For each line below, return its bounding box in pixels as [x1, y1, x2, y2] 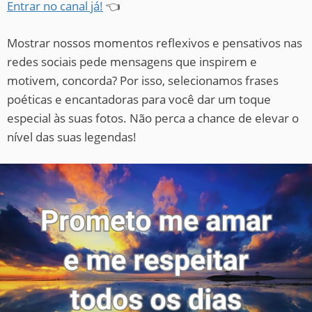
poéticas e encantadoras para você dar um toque [7, 91, 271, 107]
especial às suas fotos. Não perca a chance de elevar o [7, 109, 299, 126]
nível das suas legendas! [7, 128, 136, 145]
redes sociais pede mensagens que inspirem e [7, 53, 257, 70]
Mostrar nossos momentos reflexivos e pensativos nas [7, 34, 302, 51]
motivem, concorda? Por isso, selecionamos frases [7, 72, 279, 88]
